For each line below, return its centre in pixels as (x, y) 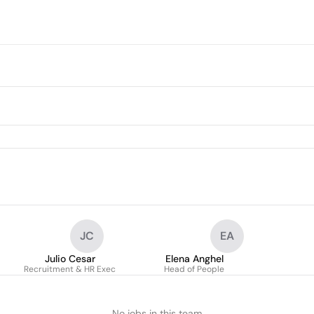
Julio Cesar (70, 259)
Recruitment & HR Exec (70, 269)
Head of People (194, 269)
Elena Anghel (194, 259)
